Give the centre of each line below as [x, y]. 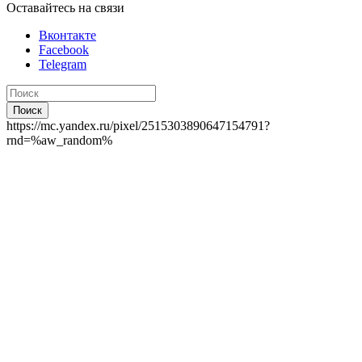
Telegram [63, 65]
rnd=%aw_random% [59, 141]
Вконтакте [67, 36]
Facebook [64, 50]
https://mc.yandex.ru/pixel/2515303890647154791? [138, 126]
